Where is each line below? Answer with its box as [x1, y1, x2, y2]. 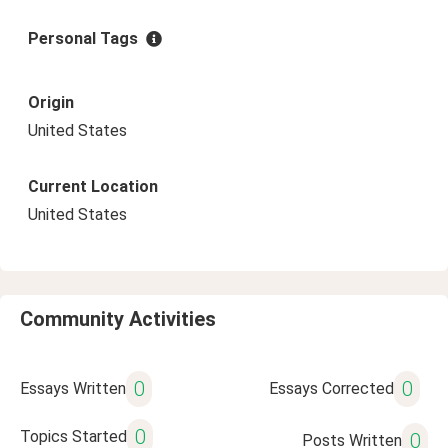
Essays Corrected [268, 379, 394, 398]
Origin [28, 93, 74, 112]
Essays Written [20, 379, 126, 398]
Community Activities [20, 307, 216, 331]
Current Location [28, 177, 158, 196]
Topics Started [20, 427, 127, 446]
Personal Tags [28, 29, 138, 48]
